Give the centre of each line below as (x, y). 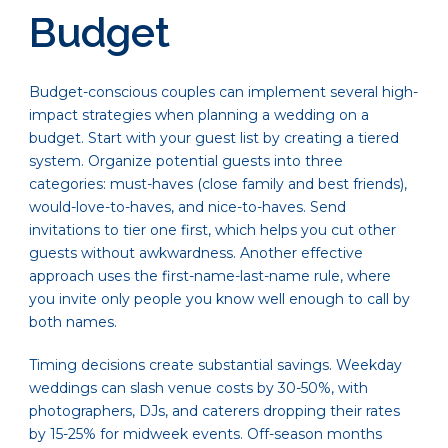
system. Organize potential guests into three (186, 161)
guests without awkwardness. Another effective (196, 253)
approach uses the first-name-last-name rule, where (210, 276)
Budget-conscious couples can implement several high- (223, 92)
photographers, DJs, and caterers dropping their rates (214, 411)
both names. (73, 322)
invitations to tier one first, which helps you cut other (212, 230)
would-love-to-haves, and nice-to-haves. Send (187, 207)
